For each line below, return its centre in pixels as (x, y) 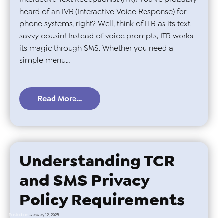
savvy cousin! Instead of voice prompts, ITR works (106, 36)
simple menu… (45, 60)
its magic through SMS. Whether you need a (96, 48)
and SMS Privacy (84, 180)
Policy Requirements (102, 200)
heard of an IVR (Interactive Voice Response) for (103, 12)
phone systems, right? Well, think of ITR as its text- (107, 24)
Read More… (60, 98)
